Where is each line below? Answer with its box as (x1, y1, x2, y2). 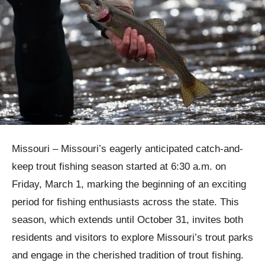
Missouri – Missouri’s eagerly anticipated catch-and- (12, 143, 243, 155)
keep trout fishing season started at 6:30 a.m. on (12, 161, 226, 173)
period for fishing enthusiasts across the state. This (12, 196, 239, 208)
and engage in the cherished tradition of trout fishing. (12, 250, 244, 261)
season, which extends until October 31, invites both (12, 214, 243, 226)
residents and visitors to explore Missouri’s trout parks (12, 232, 253, 244)
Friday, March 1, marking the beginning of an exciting (12, 179, 246, 190)
